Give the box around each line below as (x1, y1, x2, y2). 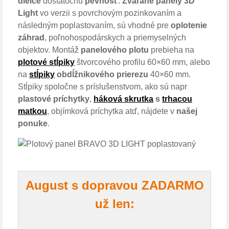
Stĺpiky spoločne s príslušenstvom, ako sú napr (18, 82, 187, 91)
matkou (18, 107, 47, 116)
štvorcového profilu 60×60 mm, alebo (75, 58, 210, 66)
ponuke (18, 119, 48, 128)
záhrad (18, 33, 44, 42)
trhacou (162, 95, 192, 103)
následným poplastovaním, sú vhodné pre (18, 21, 171, 30)
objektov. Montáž (18, 45, 81, 54)
